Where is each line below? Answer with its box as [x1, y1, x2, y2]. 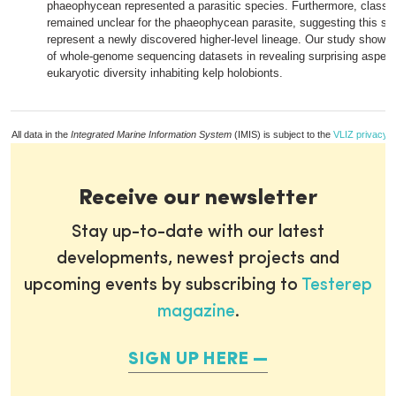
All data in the [11, 129, 71, 140]
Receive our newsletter [79, 187, 317, 209]
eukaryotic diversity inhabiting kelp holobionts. [47, 66, 283, 80]
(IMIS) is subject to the [232, 129, 333, 140]
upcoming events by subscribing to [24, 277, 301, 294]
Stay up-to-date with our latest [72, 224, 324, 241]
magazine [156, 303, 235, 321]
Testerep [301, 277, 372, 294]
